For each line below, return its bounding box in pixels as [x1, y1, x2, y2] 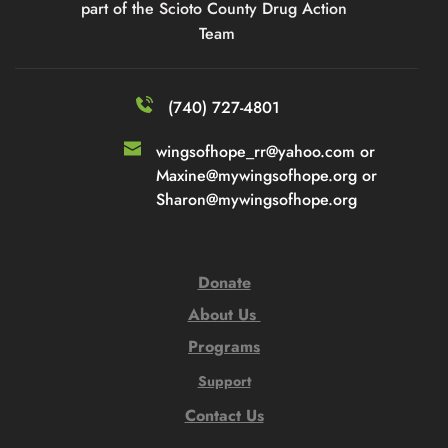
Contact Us [184, 403, 264, 427]
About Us [187, 302, 261, 326]
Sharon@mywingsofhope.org [155, 187, 357, 211]
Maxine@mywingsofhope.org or [155, 163, 377, 187]
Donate [197, 270, 251, 294]
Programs [188, 334, 260, 358]
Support [197, 370, 251, 391]
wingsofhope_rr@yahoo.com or [155, 139, 375, 163]
